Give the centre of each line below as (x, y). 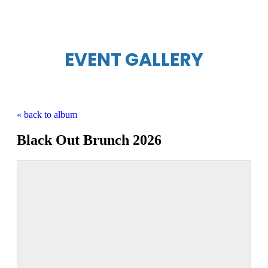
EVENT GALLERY (134, 60)
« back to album (47, 114)
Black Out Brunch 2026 (89, 140)
